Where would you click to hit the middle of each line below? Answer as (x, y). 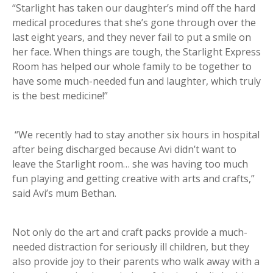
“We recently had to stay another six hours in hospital (136, 134)
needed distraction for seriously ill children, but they (131, 246)
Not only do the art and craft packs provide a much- (130, 232)
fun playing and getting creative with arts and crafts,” (133, 178)
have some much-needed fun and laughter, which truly (136, 81)
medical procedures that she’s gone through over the (134, 22)
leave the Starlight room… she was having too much (130, 164)
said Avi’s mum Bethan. (64, 193)
